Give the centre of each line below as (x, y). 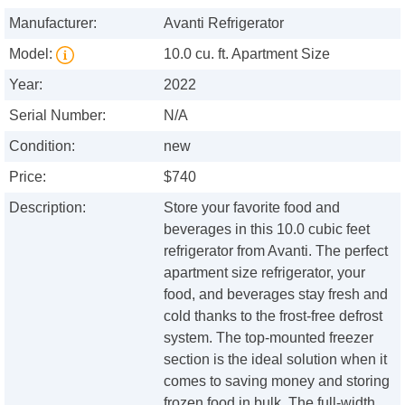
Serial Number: (57, 116)
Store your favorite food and (252, 208)
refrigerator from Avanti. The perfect (276, 251)
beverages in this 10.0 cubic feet (267, 230)
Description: (47, 208)
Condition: (42, 146)
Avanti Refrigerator (224, 24)
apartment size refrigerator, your (265, 273)
